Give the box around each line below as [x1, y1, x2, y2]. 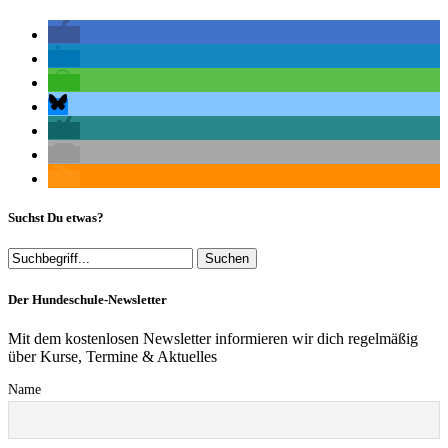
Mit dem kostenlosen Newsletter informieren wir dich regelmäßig [8, 329, 418, 347]
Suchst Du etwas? [8, 210, 104, 226]
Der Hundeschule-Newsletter [8, 291, 167, 307]
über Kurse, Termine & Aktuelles [8, 347, 217, 365]
